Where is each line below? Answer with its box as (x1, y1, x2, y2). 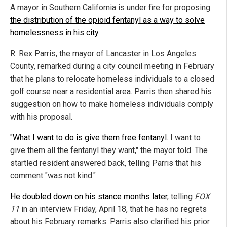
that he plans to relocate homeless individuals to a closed (10, 74, 214, 84)
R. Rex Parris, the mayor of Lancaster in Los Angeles (10, 49, 196, 59)
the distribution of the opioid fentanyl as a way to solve (10, 15, 205, 25)
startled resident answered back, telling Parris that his (10, 158, 201, 168)
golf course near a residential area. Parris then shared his (10, 87, 212, 97)
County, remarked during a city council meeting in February (10, 61, 214, 71)
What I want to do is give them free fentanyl (13, 133, 167, 143)
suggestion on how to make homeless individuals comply (10, 99, 213, 109)
